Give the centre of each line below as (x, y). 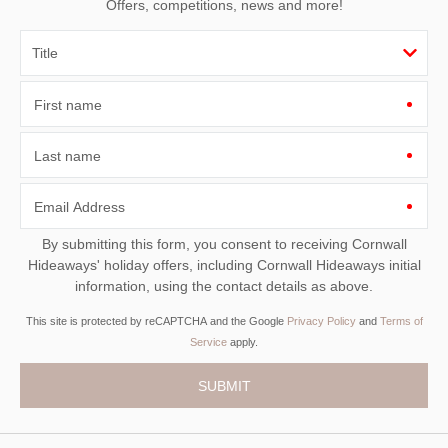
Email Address (79, 207)
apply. (242, 342)
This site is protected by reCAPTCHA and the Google (156, 321)
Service (208, 342)
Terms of (401, 321)
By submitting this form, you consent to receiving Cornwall (196, 244)
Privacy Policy (321, 321)
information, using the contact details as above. (224, 286)
